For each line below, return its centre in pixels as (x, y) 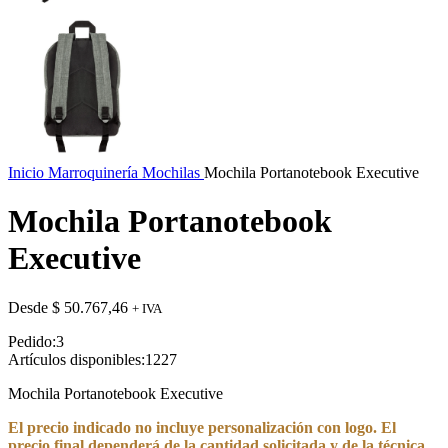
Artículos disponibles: (76, 359)
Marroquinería (95, 172)
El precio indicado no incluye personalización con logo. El (202, 427)
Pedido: (32, 341)
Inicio (28, 172)
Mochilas (173, 172)
